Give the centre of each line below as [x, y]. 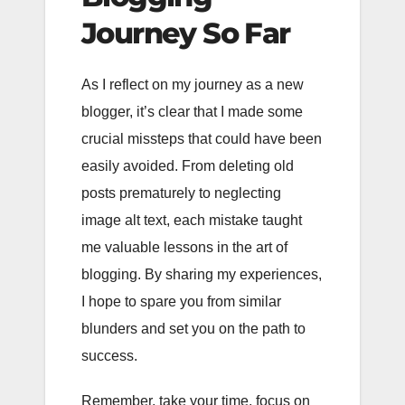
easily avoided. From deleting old [188, 166]
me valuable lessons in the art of [184, 248]
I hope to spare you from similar [181, 302]
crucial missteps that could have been [202, 139]
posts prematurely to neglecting [181, 193]
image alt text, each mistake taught [192, 221]
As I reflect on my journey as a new [193, 85]
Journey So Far [186, 33]
